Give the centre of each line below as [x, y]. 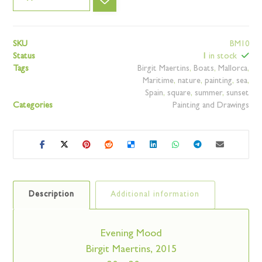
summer [208, 94]
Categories [33, 106]
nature [189, 82]
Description [51, 194]
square [179, 94]
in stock [221, 57]
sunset [237, 94]
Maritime [158, 82]
